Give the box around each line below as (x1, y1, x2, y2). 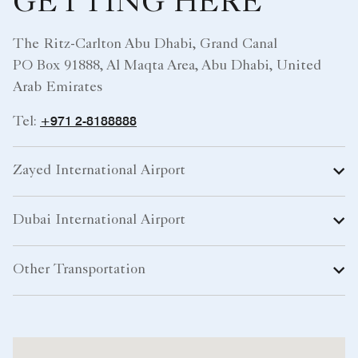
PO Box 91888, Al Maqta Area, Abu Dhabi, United (13, 58, 321, 74)
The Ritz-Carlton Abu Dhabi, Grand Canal (13, 37, 277, 52)
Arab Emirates (13, 80, 102, 95)
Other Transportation (13, 262, 145, 277)
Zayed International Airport (13, 163, 185, 178)
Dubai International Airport (13, 213, 185, 228)
